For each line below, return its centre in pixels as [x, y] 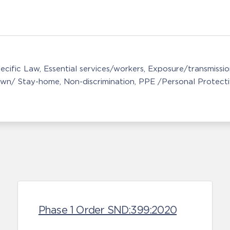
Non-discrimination [99, 81]
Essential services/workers [94, 69]
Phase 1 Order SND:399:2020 [108, 210]
